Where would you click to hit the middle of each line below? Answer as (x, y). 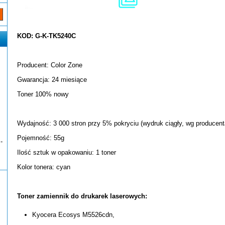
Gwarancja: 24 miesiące (52, 80)
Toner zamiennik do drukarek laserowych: (82, 196)
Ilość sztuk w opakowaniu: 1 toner (67, 152)
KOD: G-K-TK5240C (46, 36)
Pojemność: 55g (41, 138)
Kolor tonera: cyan (44, 167)
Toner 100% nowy (43, 94)
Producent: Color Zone (50, 65)
